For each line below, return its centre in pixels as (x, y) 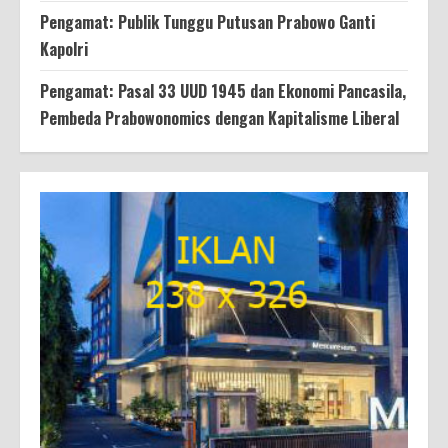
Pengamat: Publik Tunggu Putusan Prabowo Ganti (207, 21)
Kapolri (64, 48)
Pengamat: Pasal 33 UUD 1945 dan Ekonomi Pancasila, (223, 90)
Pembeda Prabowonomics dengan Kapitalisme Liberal (219, 117)
